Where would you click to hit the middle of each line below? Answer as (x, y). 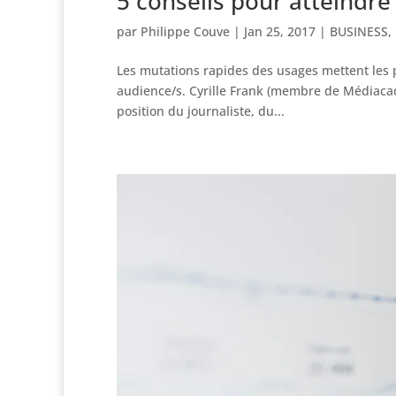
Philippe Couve (185, 31)
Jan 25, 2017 (280, 31)
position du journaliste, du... (201, 110)
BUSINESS (359, 31)
